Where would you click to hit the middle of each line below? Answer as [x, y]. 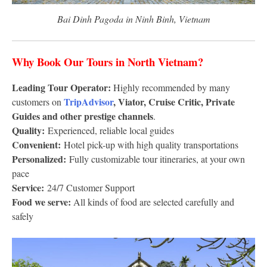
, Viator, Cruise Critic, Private [174, 102]
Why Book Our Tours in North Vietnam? [108, 62]
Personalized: [41, 159]
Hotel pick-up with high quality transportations [151, 145]
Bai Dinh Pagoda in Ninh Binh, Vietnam [133, 19]
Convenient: [38, 145]
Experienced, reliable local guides [111, 131]
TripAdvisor [89, 102]
